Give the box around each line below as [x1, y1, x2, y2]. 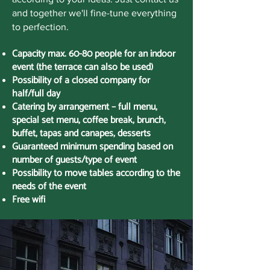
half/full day [12, 86, 60, 102]
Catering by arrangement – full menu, [12, 99, 157, 115]
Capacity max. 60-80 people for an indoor [12, 46, 175, 62]
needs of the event [12, 178, 86, 195]
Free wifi [12, 192, 45, 208]
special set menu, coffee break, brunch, [12, 112, 166, 128]
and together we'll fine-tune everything [12, 8, 177, 18]
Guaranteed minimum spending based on [12, 139, 173, 155]
